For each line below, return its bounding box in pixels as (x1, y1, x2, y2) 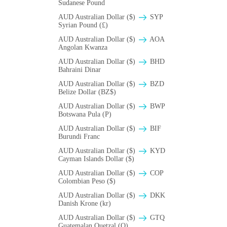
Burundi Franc (58, 133, 100, 141)
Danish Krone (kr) (58, 200, 111, 208)
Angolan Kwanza (58, 44, 107, 52)
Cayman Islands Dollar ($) (58, 155, 134, 163)
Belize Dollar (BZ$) (58, 88, 116, 96)
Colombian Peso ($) (58, 177, 116, 185)
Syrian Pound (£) (58, 21, 108, 29)
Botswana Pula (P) (58, 110, 111, 119)
